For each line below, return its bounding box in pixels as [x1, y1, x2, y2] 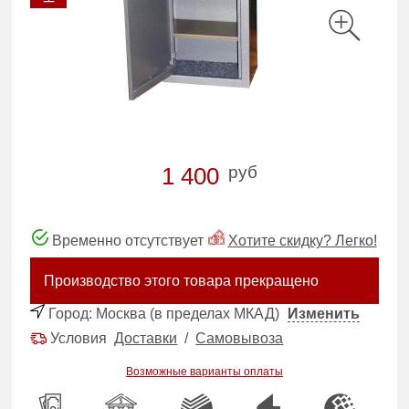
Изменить [288, 305, 361, 321]
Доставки [114, 330, 178, 346]
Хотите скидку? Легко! [227, 232, 377, 248]
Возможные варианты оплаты [126, 364, 283, 378]
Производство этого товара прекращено [44, 272, 320, 288]
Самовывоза [195, 330, 284, 346]
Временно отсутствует [48, 232, 204, 248]
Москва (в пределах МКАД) [96, 305, 280, 321]
